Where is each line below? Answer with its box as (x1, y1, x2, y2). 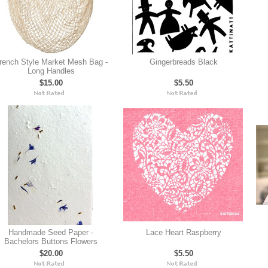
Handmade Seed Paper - (8, 228, 93, 237)
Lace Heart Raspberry (146, 228, 221, 237)
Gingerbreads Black (150, 57, 218, 66)
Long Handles (27, 66, 75, 75)
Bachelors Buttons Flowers (4, 237, 98, 246)
